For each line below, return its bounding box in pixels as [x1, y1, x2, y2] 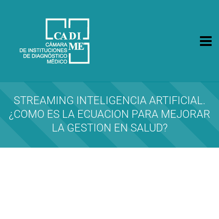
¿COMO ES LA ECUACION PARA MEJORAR [9, 108, 210, 120]
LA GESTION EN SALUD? [51, 122, 168, 134]
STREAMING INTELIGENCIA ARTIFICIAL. [14, 94, 205, 107]
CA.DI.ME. [7, 80, 62, 94]
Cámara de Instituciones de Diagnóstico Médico [7, 80, 151, 88]
